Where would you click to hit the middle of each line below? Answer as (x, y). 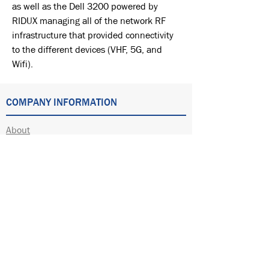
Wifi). (23, 64)
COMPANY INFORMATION (62, 102)
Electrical (24, 164)
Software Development (52, 180)
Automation (29, 147)
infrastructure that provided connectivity (93, 35)
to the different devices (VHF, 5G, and (87, 50)
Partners (23, 248)
